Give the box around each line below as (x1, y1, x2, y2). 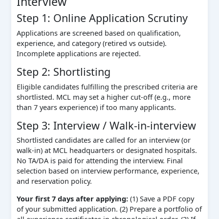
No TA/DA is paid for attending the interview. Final (16, 155, 183, 166)
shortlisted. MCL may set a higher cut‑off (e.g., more (16, 91, 191, 102)
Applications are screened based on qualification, (16, 27, 181, 38)
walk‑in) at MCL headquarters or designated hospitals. (16, 145, 197, 155)
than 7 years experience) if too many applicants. (16, 102, 176, 112)
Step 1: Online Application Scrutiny (16, 11, 188, 25)
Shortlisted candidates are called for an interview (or (16, 135, 191, 145)
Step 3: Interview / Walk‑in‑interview (16, 118, 196, 133)
